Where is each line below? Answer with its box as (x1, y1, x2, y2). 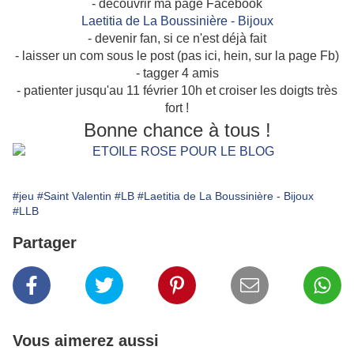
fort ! (165, 101, 189, 115)
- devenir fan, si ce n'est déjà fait (88, 32, 266, 46)
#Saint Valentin (37, 190, 111, 203)
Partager (13, 234, 77, 252)
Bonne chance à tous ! (83, 119, 271, 141)
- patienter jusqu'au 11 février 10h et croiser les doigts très (17, 84, 337, 98)
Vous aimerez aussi (13, 332, 159, 350)
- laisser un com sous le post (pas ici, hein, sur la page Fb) (15, 49, 339, 63)
